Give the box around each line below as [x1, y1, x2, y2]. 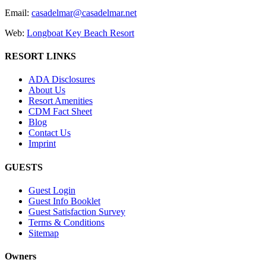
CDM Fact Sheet [28, 106, 92, 117]
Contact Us [28, 128, 71, 138]
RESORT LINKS [5, 51, 76, 62]
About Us [28, 85, 65, 96]
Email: [5, 7, 31, 18]
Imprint [28, 138, 56, 149]
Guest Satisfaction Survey [28, 206, 125, 217]
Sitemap [28, 227, 59, 238]
